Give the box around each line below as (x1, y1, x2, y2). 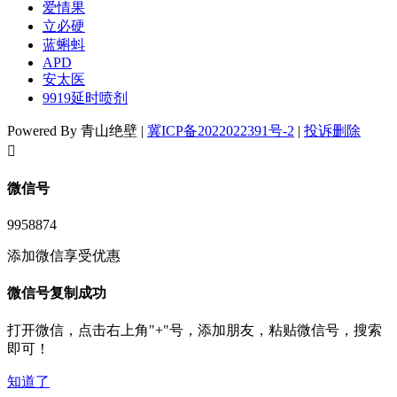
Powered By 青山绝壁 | (7, 123, 147, 139)
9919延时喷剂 (43, 90, 128, 106)
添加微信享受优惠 (7, 247, 121, 263)
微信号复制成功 (7, 285, 106, 301)
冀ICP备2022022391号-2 (147, 123, 294, 139)
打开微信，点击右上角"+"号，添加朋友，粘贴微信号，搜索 (7, 323, 382, 339)
